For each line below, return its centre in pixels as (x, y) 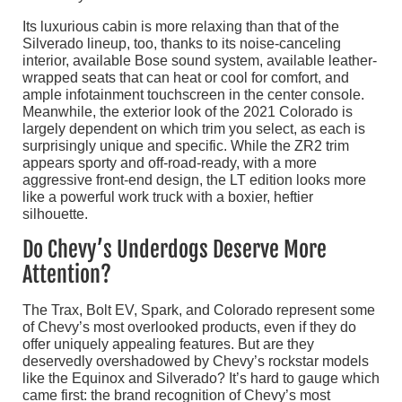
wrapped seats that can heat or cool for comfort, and (186, 77)
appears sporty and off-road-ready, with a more (170, 162)
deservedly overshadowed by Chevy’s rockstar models (196, 361)
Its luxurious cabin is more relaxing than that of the (181, 26)
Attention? (67, 274)
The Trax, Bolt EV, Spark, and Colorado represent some (199, 310)
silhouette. (55, 214)
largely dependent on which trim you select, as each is (194, 128)
